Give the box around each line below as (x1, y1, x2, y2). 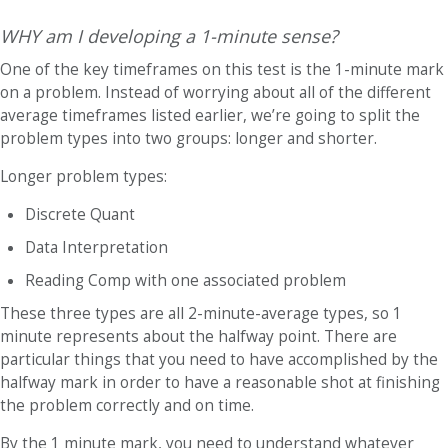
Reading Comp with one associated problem (25, 269, 346, 291)
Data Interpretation (25, 236, 172, 258)
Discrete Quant (25, 203, 135, 225)
